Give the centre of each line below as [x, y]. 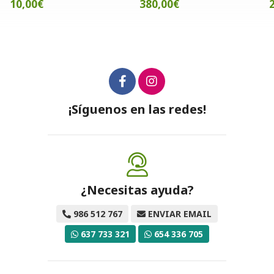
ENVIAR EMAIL [180, 213]
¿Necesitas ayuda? [137, 190]
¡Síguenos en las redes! [137, 109]
